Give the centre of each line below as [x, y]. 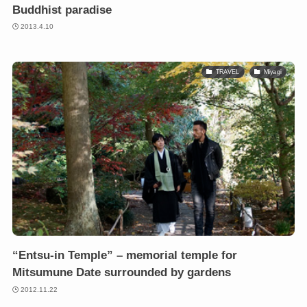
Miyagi [272, 72]
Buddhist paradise [62, 10]
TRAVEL [228, 72]
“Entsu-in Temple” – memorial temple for [124, 256]
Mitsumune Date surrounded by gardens [121, 273]
